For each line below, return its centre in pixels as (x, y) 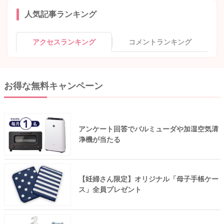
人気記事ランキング (60, 14)
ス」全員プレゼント (110, 190)
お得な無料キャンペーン (53, 86)
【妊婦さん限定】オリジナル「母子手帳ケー (148, 179)
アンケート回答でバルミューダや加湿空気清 (148, 129)
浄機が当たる (99, 139)
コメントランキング (160, 42)
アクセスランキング (64, 42)
